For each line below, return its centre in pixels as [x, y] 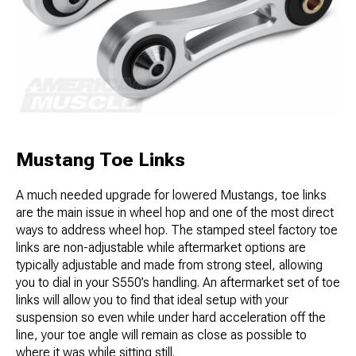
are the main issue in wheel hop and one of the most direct [175, 212]
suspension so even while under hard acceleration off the [171, 317]
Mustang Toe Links [101, 159]
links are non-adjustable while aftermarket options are [161, 247]
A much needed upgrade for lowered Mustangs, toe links [171, 195]
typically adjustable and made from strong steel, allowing [169, 265]
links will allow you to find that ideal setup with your [152, 300]
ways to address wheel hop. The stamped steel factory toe [177, 230]
